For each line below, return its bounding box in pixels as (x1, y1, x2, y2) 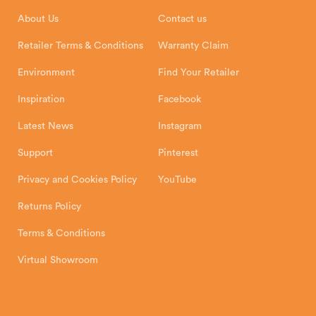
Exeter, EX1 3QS (18, 1, 89, 12)
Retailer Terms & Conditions (18, 41, 143, 51)
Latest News (18, 121, 73, 132)
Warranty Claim (158, 41, 229, 51)
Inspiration (18, 95, 65, 105)
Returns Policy (18, 202, 81, 212)
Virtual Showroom (18, 255, 98, 266)
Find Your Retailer (158, 68, 239, 78)
